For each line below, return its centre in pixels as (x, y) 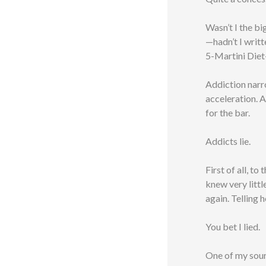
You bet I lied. (233, 227)
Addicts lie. (228, 141)
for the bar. (228, 113)
